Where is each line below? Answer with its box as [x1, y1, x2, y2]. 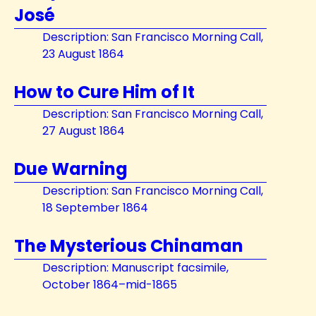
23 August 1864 [42, 46, 124, 62]
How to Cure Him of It [14, 80, 195, 104]
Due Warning [14, 157, 128, 181]
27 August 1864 [42, 123, 125, 139]
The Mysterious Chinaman [14, 234, 243, 257]
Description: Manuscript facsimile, [42, 260, 229, 276]
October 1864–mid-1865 [42, 276, 177, 293]
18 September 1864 [42, 200, 148, 216]
